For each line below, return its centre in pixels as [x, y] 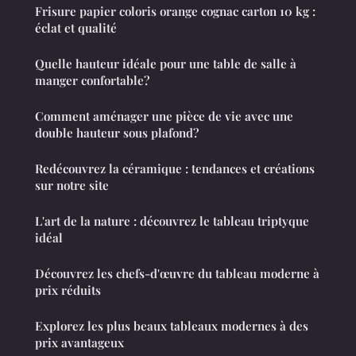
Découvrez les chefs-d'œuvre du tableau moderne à [177, 274]
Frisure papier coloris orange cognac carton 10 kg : [175, 12]
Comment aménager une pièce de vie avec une [164, 116]
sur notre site [72, 186]
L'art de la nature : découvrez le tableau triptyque [172, 221]
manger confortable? [92, 81]
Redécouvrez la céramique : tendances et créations [175, 169]
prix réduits [68, 290]
